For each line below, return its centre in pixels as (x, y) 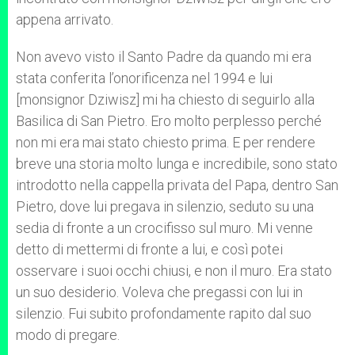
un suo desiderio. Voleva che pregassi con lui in (159, 292)
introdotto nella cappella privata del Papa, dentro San (177, 185)
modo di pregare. (68, 335)
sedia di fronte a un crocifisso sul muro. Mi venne (164, 228)
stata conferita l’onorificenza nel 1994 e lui (144, 78)
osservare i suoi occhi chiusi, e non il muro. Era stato (174, 271)
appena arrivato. (65, 19)
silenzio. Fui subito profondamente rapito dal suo (164, 313)
